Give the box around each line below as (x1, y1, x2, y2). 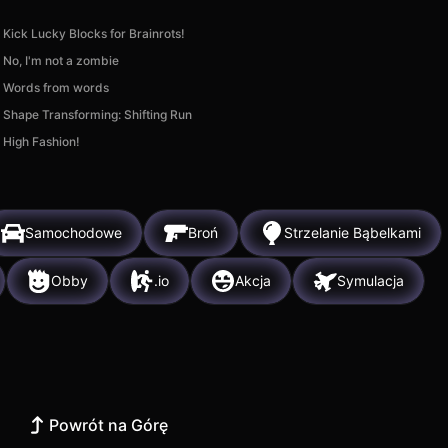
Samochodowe (25, 224, 122, 242)
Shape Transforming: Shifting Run (3, 106, 193, 122)
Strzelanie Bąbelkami (284, 224, 421, 242)
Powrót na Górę (48, 414, 168, 435)
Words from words (3, 79, 110, 95)
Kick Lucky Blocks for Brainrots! (3, 25, 186, 41)
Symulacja (337, 272, 404, 290)
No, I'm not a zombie (3, 52, 120, 68)
